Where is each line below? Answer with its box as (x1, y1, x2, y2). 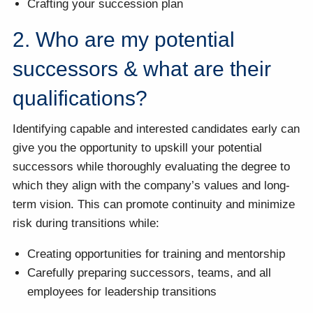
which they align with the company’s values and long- (13, 178, 291, 192)
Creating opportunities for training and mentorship (27, 247, 286, 261)
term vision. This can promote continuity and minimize (13, 197, 296, 211)
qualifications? (13, 87, 148, 110)
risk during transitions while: (13, 216, 160, 230)
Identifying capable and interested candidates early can (13, 122, 300, 136)
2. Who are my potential (13, 28, 235, 52)
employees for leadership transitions (27, 284, 217, 298)
